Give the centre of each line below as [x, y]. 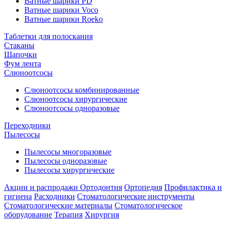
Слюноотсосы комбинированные [82, 90]
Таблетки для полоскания [48, 36]
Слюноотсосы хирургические [76, 99]
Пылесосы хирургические [69, 170]
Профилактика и [193, 187]
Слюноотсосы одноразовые [72, 108]
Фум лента [23, 64]
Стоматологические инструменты [136, 196]
